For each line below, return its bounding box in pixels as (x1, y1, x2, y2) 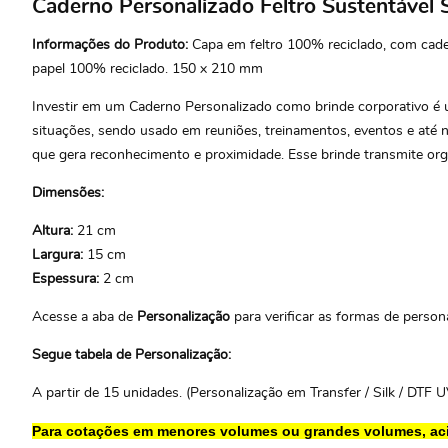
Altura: (32, 223, 77, 238)
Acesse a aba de (32, 309, 137, 324)
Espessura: (32, 271, 103, 286)
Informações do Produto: (32, 37, 188, 52)
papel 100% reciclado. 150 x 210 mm (32, 61, 263, 76)
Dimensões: (32, 185, 108, 200)
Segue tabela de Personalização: (32, 347, 231, 362)
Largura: (32, 247, 87, 262)
